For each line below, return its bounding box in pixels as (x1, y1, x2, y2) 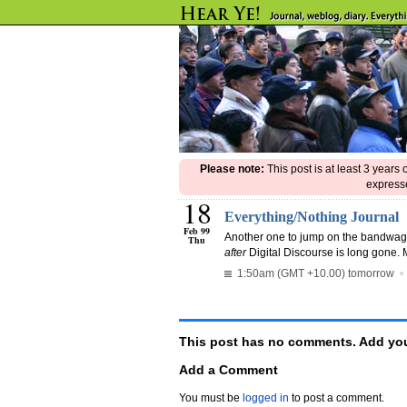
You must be (179, 392, 243, 404)
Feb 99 (184, 224, 210, 237)
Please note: (199, 163, 264, 175)
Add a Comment (179, 362, 278, 377)
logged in (243, 392, 289, 404)
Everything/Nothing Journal (224, 209, 399, 224)
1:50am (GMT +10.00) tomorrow (232, 267, 397, 280)
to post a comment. (289, 392, 384, 404)
